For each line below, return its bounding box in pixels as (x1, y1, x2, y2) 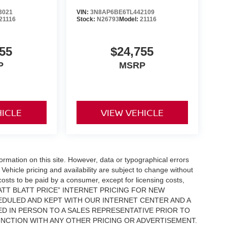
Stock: (76, 16, 97, 23)
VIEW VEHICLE (100, 106, 164, 119)
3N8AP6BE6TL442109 (90, 9, 155, 16)
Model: (119, 16, 140, 23)
